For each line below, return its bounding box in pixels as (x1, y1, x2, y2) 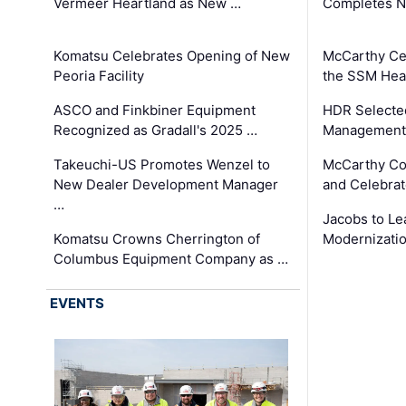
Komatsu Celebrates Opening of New (53, 46, 291, 64)
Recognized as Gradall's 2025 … (53, 121, 258, 139)
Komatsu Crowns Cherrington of (53, 229, 261, 247)
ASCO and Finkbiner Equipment (53, 101, 256, 119)
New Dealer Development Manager (53, 175, 279, 193)
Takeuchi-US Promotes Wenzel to (53, 155, 271, 173)
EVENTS (50, 294, 105, 312)
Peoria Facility (53, 66, 145, 84)
